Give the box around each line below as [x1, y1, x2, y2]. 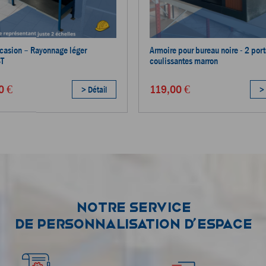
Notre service [75, 198, 191, 216]
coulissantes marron [150, 55, 218, 66]
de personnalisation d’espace [14, 215, 252, 232]
